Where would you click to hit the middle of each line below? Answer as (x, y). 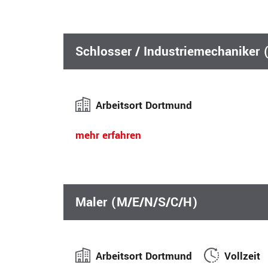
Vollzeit (243, 256)
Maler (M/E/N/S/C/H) (137, 202)
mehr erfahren (108, 135)
